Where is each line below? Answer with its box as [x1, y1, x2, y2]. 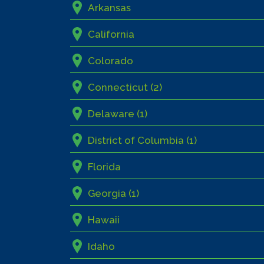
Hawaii [88, 214, 120, 226]
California [88, 28, 135, 41]
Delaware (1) [88, 108, 148, 120]
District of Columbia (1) [88, 134, 197, 147]
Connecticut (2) [88, 81, 163, 94]
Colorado [88, 55, 134, 67]
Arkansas [88, 2, 131, 14]
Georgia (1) [88, 187, 140, 200]
